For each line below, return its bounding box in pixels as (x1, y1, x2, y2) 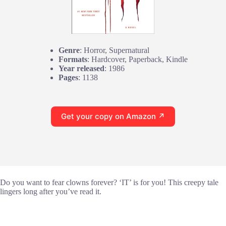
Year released (59, 64, 104, 73)
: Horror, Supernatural (80, 45, 149, 54)
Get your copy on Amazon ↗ (61, 111, 165, 122)
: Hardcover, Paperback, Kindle (87, 54, 188, 64)
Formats (59, 54, 87, 64)
